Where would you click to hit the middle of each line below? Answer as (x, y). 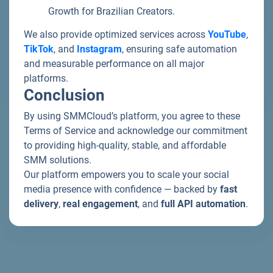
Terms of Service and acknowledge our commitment (136, 131)
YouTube (227, 34)
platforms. (46, 78)
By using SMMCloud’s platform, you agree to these (132, 116)
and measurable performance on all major (114, 64)
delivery (41, 204)
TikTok (39, 49)
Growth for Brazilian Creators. (112, 11)
